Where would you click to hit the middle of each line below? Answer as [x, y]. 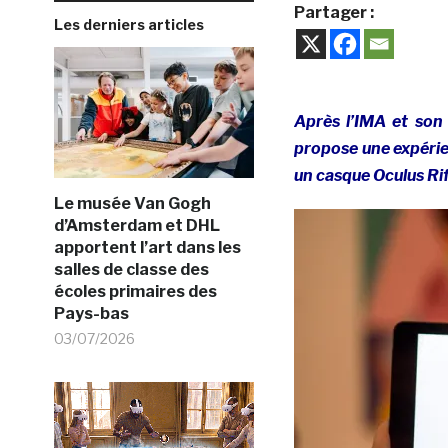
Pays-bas [91, 313]
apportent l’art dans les [147, 247]
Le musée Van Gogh [132, 203]
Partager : [333, 12]
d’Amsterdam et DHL [136, 225]
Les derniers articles [128, 24]
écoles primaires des [135, 291]
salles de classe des [131, 269]
